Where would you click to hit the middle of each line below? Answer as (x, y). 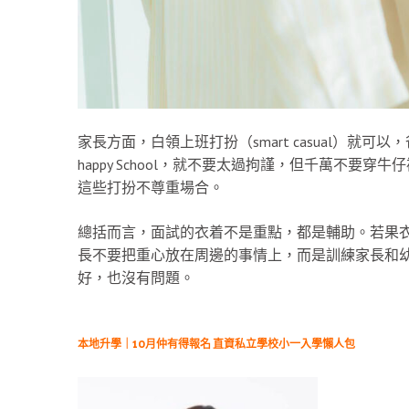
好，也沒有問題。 (136, 277)
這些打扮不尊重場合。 (150, 187)
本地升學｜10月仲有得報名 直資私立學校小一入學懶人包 (216, 343)
